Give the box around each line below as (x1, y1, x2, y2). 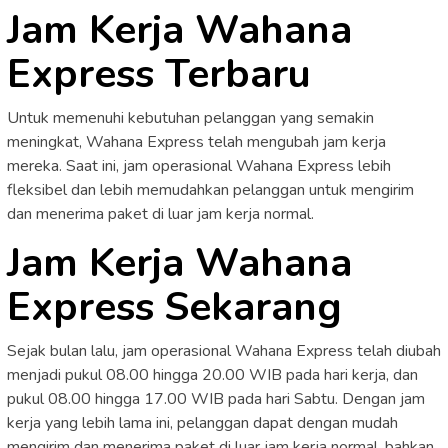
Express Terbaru (7, 46, 311, 101)
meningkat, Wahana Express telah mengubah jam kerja (7, 130, 386, 153)
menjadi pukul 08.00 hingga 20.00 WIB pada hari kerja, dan (7, 363, 418, 386)
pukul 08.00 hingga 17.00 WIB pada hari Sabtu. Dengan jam (7, 387, 425, 410)
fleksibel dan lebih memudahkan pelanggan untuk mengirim (7, 178, 414, 201)
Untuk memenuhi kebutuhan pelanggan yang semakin (7, 106, 374, 129)
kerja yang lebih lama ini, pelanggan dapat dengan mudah (7, 411, 398, 434)
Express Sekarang (7, 279, 342, 334)
